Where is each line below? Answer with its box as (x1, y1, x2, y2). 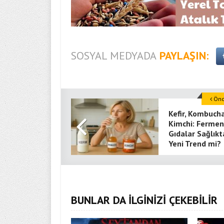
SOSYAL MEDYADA (71, 48, 156, 63)
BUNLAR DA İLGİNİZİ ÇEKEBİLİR (71, 193, 217, 207)
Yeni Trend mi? (168, 138, 221, 149)
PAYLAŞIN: (159, 48, 208, 63)
